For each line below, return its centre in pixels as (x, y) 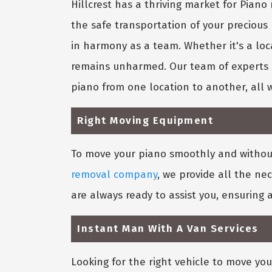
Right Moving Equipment (145, 120)
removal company (114, 174)
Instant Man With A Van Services (168, 228)
